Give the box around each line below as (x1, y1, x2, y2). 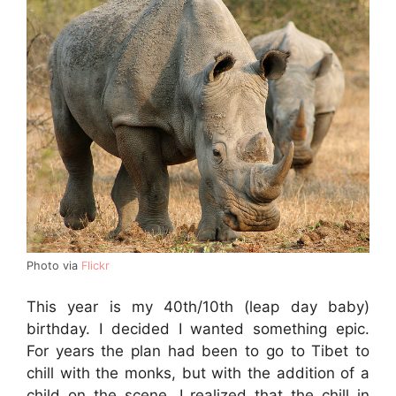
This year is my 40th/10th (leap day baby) (27, 298, 369, 316)
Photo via (27, 258, 81, 272)
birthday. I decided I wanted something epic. (27, 320, 369, 339)
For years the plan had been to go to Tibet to (27, 342, 369, 361)
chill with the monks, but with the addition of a (27, 364, 369, 383)
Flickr (81, 258, 110, 272)
